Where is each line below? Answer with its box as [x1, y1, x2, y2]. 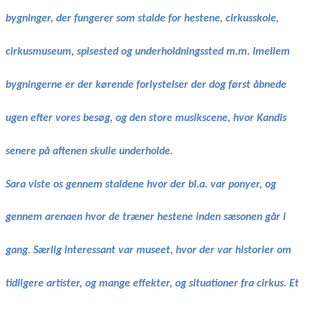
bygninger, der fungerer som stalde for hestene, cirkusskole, [6, 12, 279, 24]
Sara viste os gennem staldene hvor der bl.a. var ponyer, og [6, 179, 276, 190]
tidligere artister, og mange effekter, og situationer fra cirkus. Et [6, 278, 299, 290]
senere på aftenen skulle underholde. [6, 145, 173, 157]
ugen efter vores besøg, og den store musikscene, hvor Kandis [6, 112, 286, 124]
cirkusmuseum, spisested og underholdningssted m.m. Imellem [6, 46, 290, 57]
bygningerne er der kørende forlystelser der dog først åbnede [6, 79, 286, 91]
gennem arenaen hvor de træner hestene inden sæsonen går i [6, 212, 286, 224]
